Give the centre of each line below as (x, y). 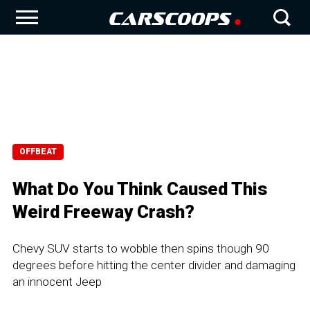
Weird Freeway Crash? (103, 212)
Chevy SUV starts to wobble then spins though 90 (141, 248)
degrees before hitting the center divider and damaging (154, 265)
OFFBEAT (38, 152)
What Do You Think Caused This (140, 189)
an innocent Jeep (57, 282)
